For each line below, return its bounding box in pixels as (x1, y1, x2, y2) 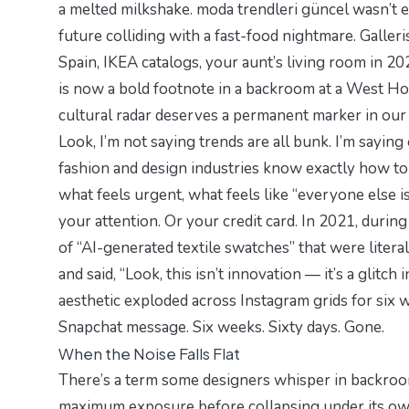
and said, (58, 263, 120, 285)
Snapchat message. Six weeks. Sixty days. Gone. (58, 316, 384, 338)
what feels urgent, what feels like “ (58, 184, 298, 205)
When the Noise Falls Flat (58, 342, 240, 363)
